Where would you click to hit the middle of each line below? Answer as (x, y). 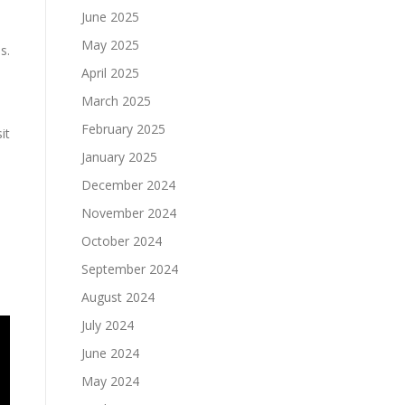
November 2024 (129, 213)
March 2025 (116, 101)
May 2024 (110, 381)
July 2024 (108, 325)
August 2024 (118, 297)
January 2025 (119, 157)
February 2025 (123, 129)
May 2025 (110, 45)
